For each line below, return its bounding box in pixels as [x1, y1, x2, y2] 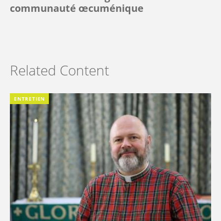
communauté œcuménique [10, 1, 144, 15]
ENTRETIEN [14, 95, 45, 102]
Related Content [10, 60, 109, 79]
